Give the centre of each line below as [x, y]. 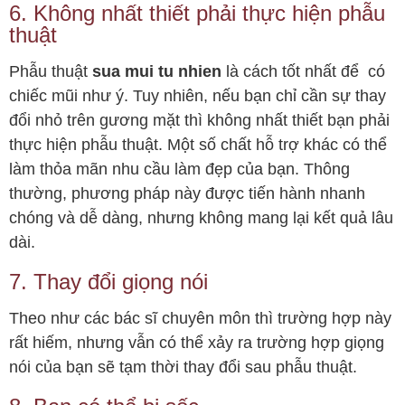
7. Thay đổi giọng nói [108, 282]
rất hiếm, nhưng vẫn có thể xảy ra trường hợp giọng [197, 343]
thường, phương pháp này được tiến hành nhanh [187, 194]
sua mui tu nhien [157, 72]
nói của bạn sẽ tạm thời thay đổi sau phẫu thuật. [183, 367]
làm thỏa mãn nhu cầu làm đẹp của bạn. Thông [179, 170]
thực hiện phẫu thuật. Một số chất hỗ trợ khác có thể [198, 145]
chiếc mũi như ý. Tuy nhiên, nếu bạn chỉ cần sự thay [198, 96]
